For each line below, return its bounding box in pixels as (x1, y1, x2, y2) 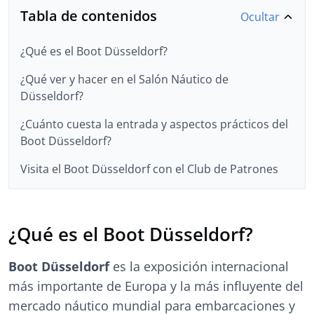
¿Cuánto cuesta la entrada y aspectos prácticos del (20, 116, 288, 132)
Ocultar (240, 9, 282, 25)
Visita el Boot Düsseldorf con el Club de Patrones (20, 161, 278, 177)
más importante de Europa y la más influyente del (8, 278, 303, 294)
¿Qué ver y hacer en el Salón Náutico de (20, 71, 228, 87)
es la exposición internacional (109, 258, 289, 275)
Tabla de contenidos (20, 6, 157, 25)
